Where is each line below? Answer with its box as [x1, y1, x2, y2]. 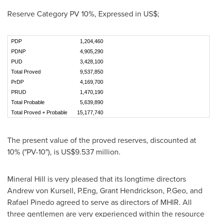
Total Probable [11, 99, 61, 105]
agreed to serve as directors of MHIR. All [54, 197, 192, 208]
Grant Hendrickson [100, 185, 163, 196]
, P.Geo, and [163, 185, 202, 196]
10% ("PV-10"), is [7, 146, 61, 157]
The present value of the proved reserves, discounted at [7, 135, 196, 146]
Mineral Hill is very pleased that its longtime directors [7, 173, 186, 185]
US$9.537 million [61, 146, 119, 157]
